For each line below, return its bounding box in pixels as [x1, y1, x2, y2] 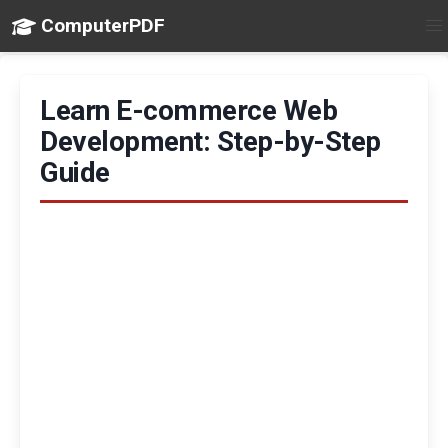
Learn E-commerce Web [40, 93, 337, 127]
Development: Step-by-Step [40, 124, 381, 158]
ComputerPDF [40, 14, 165, 37]
